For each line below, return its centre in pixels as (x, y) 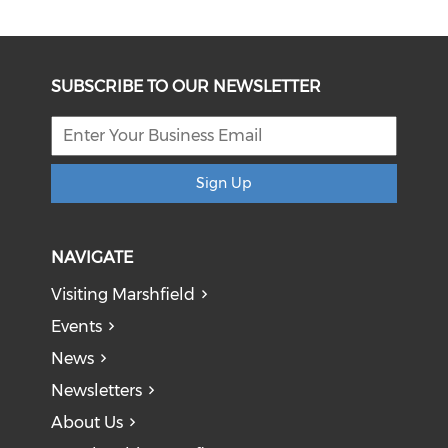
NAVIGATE (92, 257)
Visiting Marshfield (123, 294)
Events (77, 326)
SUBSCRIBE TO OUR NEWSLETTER (186, 86)
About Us (87, 422)
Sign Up (224, 182)
